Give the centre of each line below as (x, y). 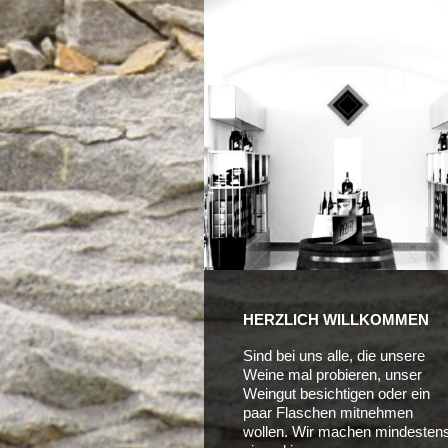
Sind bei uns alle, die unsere (333, 355)
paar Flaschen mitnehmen (327, 412)
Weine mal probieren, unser (332, 374)
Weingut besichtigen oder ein (336, 393)
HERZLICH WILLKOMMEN (335, 319)
